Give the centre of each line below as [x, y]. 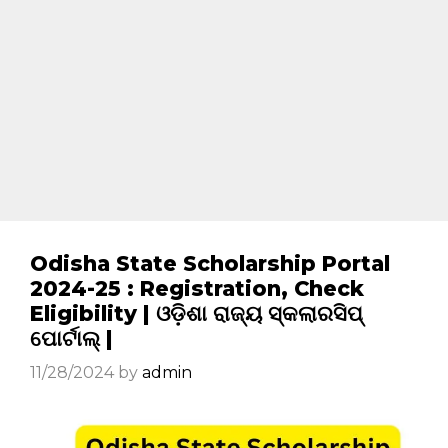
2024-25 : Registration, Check [197, 288]
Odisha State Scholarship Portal [210, 263]
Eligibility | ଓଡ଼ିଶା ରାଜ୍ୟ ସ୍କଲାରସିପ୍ [196, 313]
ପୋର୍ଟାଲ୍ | [71, 338]
